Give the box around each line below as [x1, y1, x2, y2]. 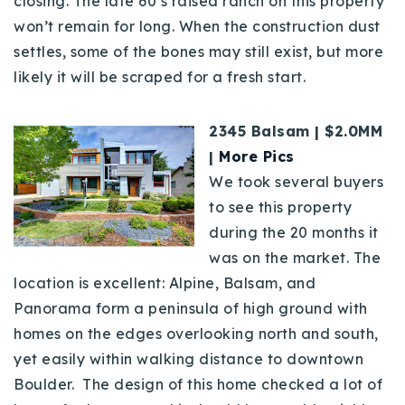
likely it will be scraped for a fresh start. [14, 67, 310, 86]
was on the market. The [209, 248, 381, 267]
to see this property [209, 197, 352, 216]
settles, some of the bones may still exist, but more [14, 42, 383, 61]
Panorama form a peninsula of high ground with [14, 298, 368, 317]
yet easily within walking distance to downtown [14, 349, 363, 368]
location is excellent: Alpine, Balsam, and [14, 273, 316, 292]
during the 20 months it [209, 222, 379, 241]
